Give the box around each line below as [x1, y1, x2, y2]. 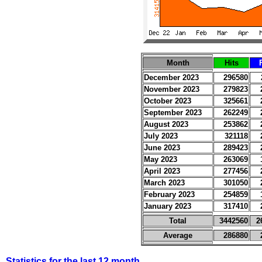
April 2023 [144, 167, 180, 175]
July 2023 [144, 132, 178, 140]
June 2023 [144, 143, 180, 152]
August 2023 [144, 120, 188, 129]
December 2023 [144, 73, 199, 82]
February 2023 [144, 190, 195, 199]
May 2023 [144, 155, 177, 164]
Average [163, 231, 192, 240]
